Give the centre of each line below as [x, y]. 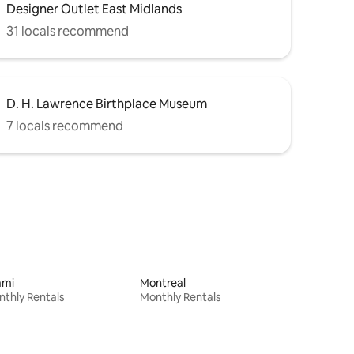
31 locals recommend [68, 31]
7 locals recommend [65, 126]
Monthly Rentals [181, 297]
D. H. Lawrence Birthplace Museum [107, 104]
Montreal [163, 282]
